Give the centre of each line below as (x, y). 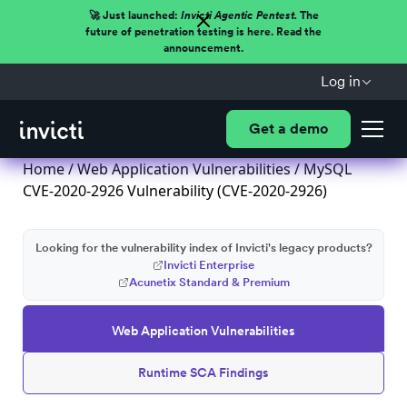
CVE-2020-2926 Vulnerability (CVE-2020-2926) (175, 191)
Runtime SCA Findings (203, 372)
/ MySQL (321, 169)
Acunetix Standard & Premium (209, 282)
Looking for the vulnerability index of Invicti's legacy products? (203, 248)
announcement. (203, 48)
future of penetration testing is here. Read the (203, 32)
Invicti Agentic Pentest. (238, 15)
